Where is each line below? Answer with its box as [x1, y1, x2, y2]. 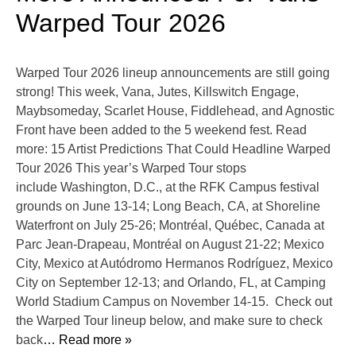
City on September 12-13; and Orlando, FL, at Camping [16, 276, 326, 290]
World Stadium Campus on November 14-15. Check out [16, 295, 332, 309]
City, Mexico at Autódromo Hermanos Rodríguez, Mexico [16, 257, 333, 271]
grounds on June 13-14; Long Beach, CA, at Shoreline [16, 199, 320, 214]
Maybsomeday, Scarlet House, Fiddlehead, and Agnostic [16, 104, 335, 118]
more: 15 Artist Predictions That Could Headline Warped [16, 142, 331, 157]
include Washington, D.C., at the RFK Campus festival [16, 180, 319, 195]
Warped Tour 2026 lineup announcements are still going [16, 66, 330, 80]
